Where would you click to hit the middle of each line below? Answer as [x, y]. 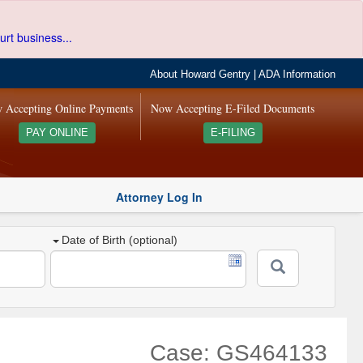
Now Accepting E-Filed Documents [233, 108]
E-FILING [233, 133]
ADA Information [297, 75]
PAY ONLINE [57, 133]
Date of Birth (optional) [120, 240]
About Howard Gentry [201, 75]
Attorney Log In [159, 196]
